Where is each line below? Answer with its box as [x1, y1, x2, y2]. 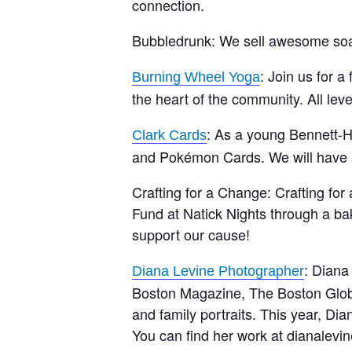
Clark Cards [132, 126, 207, 143]
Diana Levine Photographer [132, 262, 304, 279]
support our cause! [132, 223, 250, 244]
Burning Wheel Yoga [132, 68, 260, 85]
